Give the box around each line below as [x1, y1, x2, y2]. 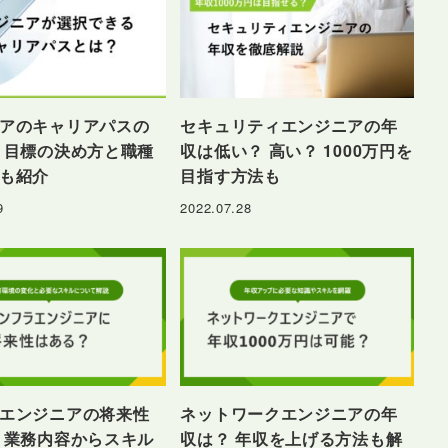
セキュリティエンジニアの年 [180, 114, 398, 138]
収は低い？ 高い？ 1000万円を [180, 139, 413, 163]
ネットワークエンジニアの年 [180, 402, 398, 426]
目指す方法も [180, 164, 281, 188]
